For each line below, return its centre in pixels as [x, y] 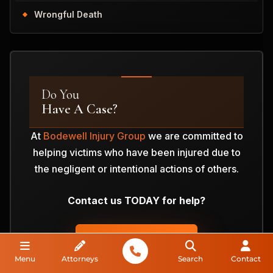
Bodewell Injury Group [94, 136]
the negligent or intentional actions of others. [136, 169]
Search [191, 258]
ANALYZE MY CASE [136, 238]
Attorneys [80, 258]
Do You [60, 95]
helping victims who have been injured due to [136, 153]
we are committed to [194, 136]
